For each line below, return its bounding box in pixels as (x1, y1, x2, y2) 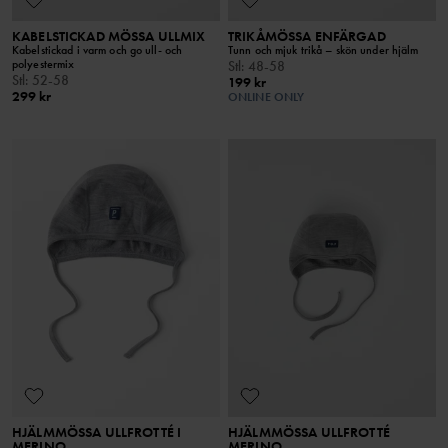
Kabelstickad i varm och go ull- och (12, 42, 183, 59)
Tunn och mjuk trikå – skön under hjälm (228, 42, 419, 59)
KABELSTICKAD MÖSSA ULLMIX (12, 27, 206, 46)
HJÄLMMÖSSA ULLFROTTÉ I (12, 422, 182, 441)
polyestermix (12, 56, 75, 73)
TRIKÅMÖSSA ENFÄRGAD (228, 27, 386, 46)
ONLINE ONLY (228, 89, 305, 106)
